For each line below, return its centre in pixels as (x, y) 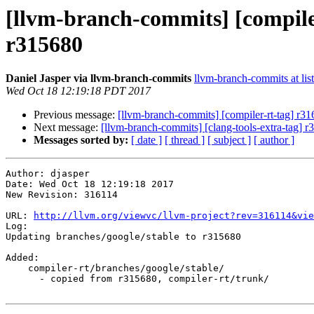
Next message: (67, 128)
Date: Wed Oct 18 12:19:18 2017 (90, 184)
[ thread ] (185, 140)
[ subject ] (229, 140)
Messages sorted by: (81, 140)
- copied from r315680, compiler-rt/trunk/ (22, 279)
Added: (22, 258)
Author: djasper (48, 174)
